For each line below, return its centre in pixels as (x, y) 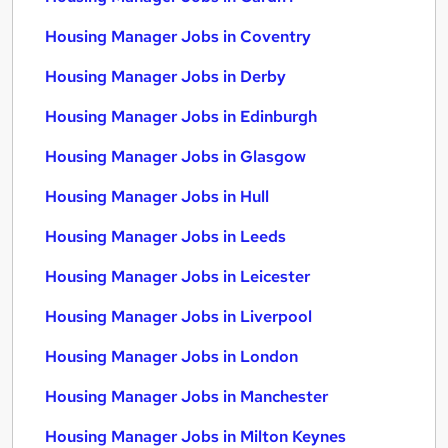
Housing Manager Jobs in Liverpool (178, 316)
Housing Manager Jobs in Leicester (177, 276)
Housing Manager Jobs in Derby (165, 76)
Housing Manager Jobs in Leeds (165, 236)
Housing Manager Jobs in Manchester (186, 396)
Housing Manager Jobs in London (171, 356)
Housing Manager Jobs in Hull (157, 196)
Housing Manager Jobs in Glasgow (175, 156)
